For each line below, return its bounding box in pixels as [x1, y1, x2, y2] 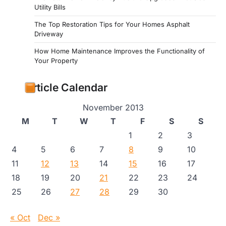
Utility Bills [34, 3, 66, 12]
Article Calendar [25, 81, 107, 94]
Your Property [34, 56, 78, 65]
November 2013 [82, 102, 144, 113]
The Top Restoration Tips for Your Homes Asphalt [34, 20, 190, 29]
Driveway [34, 30, 63, 38]
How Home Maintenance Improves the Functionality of [34, 47, 205, 55]
